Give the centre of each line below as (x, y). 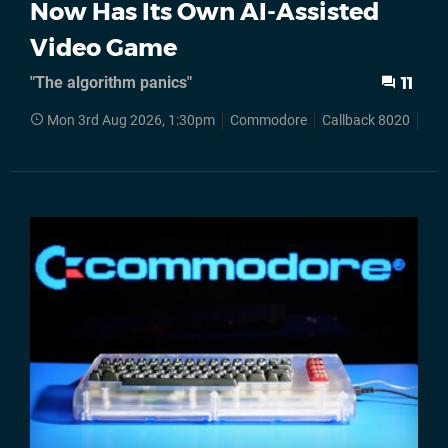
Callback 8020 (366, 121)
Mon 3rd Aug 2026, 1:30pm (131, 121)
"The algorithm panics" (111, 83)
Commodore (268, 121)
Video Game (103, 48)
